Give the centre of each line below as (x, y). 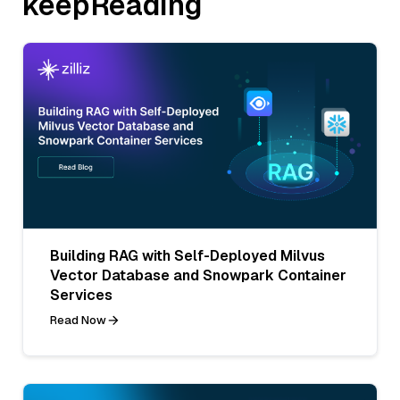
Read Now (78, 320)
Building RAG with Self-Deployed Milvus (187, 255)
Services (81, 295)
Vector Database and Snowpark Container (198, 275)
